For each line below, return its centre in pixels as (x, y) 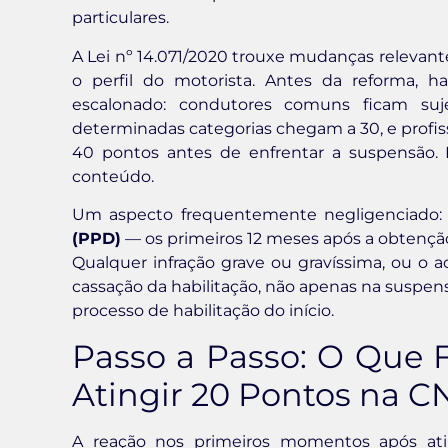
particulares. (120, 18)
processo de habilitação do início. (203, 311)
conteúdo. (113, 176)
